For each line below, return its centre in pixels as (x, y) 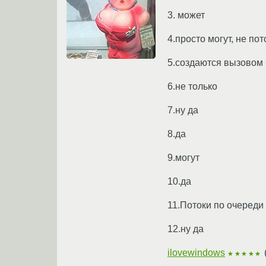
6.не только (192, 86)
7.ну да (183, 110)
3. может (186, 15)
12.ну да (186, 229)
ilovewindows (196, 252)
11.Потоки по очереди (216, 205)
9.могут (183, 157)
